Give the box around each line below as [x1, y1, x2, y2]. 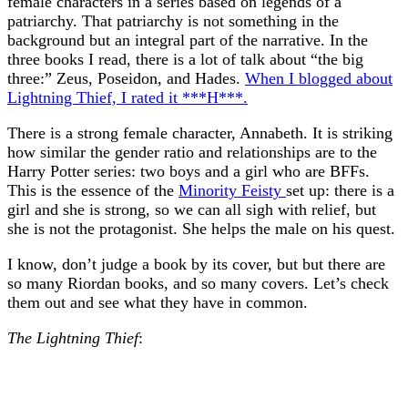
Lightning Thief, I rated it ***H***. [7, 87, 248, 107]
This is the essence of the [7, 180, 178, 199]
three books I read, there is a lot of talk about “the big [7, 49, 363, 68]
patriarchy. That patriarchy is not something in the [7, 11, 339, 30]
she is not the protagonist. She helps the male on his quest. [7, 219, 395, 238]
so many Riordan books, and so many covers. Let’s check [7, 273, 389, 292]
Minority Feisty [178, 180, 286, 199]
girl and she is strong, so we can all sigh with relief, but [7, 199, 376, 219]
